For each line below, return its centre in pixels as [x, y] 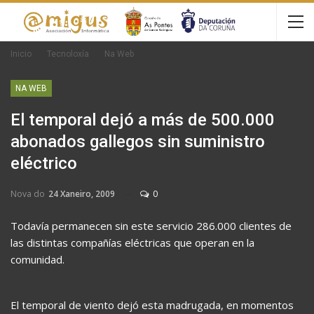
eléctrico [44, 163]
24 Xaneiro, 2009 [82, 194]
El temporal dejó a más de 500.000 [143, 120]
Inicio [21, 54]
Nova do [29, 194]
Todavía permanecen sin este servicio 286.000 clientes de [151, 226]
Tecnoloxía [68, 54]
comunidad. [37, 259]
